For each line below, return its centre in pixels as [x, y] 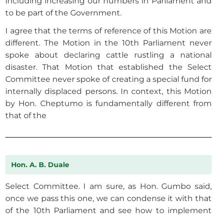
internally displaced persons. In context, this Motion [108, 92]
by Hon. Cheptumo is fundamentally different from [108, 104]
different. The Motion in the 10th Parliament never [108, 43]
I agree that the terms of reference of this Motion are [108, 31]
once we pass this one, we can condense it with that [108, 199]
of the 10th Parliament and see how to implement [108, 211]
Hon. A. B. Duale [40, 165]
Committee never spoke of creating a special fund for [108, 79]
